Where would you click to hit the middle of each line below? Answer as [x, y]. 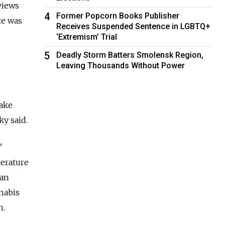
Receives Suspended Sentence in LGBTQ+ [134, 26]
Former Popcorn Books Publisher [118, 16]
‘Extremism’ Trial [87, 37]
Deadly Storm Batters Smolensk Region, [130, 55]
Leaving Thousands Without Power [121, 65]
